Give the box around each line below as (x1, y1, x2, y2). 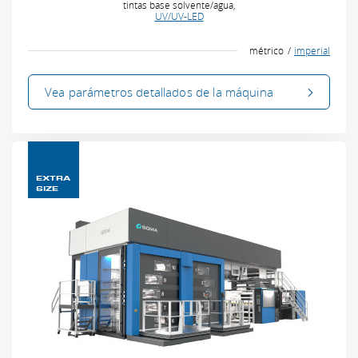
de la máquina (192, 84, 273, 100)
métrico (249, 44, 284, 57)
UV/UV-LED (154, 10, 204, 22)
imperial (294, 44, 330, 57)
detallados (136, 84, 193, 100)
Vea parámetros (45, 84, 137, 100)
